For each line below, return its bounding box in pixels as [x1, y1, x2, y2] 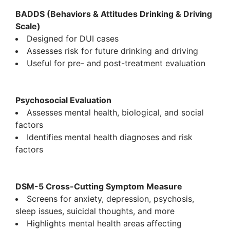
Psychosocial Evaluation [15, 95, 111, 106]
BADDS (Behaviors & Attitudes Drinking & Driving [15, 9, 212, 20]
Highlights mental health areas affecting [27, 218, 182, 229]
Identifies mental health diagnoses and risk [27, 132, 193, 143]
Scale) [15, 21, 41, 32]
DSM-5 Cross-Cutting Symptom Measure [15, 181, 182, 192]
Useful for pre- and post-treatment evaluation [27, 58, 205, 69]
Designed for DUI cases [27, 33, 119, 44]
